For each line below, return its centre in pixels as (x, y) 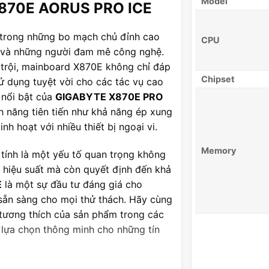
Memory (219, 151)
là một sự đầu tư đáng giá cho (72, 184)
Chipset (218, 79)
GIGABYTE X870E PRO (109, 96)
